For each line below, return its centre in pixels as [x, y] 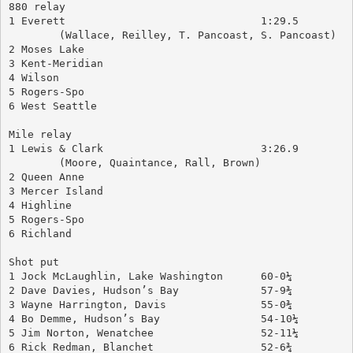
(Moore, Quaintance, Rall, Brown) [160, 162]
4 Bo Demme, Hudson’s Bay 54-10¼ [279, 318]
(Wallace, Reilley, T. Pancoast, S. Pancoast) [197, 35]
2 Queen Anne [46, 176]
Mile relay [40, 134]
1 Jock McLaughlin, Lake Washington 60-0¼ [276, 276]
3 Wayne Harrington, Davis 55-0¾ [276, 304]
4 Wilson [33, 77]
